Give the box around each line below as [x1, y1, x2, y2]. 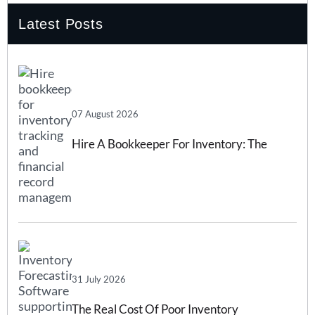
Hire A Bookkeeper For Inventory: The [72, 136, 267, 152]
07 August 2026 [72, 108, 139, 120]
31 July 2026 [72, 274, 126, 285]
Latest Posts [18, 15, 103, 32]
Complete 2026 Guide [72, 169, 186, 184]
